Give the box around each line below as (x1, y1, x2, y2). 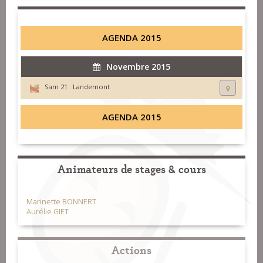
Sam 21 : (45, 82, 71, 92)
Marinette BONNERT (26, 197, 96, 207)
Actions (112, 241, 151, 258)
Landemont (73, 82, 110, 92)
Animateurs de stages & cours (57, 160, 206, 177)
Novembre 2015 (106, 61, 170, 73)
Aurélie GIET (26, 207, 69, 217)
